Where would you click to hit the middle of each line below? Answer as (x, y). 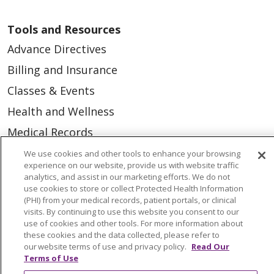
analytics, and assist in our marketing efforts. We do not (127, 177)
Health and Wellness (61, 112)
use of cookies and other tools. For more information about (133, 223)
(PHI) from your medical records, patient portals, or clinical (130, 200)
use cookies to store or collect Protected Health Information (134, 188)
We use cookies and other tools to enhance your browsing (132, 154)
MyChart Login (46, 153)
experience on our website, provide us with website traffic (131, 165)
